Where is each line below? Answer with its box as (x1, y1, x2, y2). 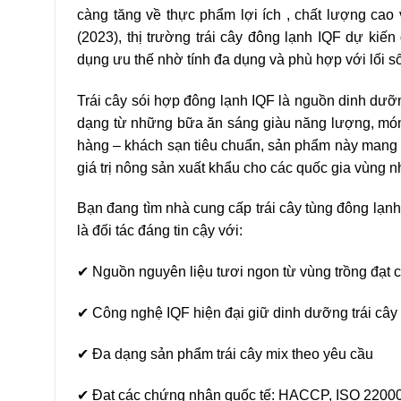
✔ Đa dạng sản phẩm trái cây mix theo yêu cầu (77, 346, 377, 362)
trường (147, 29, 196, 45)
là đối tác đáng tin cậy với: (77, 223, 246, 239)
